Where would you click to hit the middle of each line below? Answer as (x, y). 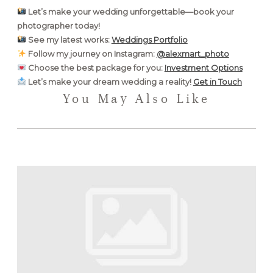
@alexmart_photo (193, 53)
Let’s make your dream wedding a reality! (109, 81)
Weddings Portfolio (149, 39)
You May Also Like (136, 98)
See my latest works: (69, 39)
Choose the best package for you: (95, 67)
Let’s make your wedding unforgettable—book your (131, 11)
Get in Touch (217, 81)
